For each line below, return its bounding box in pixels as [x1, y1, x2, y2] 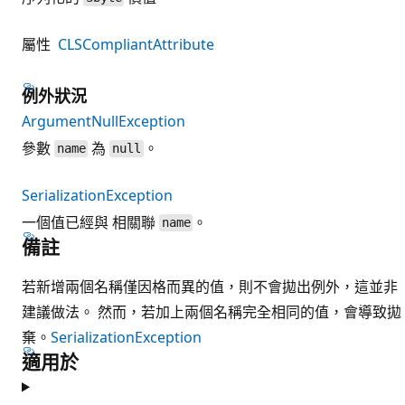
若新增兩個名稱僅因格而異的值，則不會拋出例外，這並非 [22, 276, 398, 297]
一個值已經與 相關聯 [22, 212, 159, 232]
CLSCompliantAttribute [58, 33, 214, 54]
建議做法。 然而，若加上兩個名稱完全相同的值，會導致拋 [22, 301, 401, 322]
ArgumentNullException [22, 110, 185, 131]
